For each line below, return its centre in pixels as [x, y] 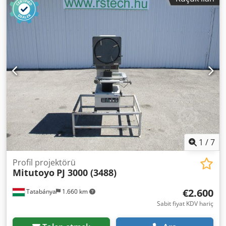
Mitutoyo [34, 173]
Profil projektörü [44, 162]
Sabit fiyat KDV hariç [185, 204]
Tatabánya [40, 191]
